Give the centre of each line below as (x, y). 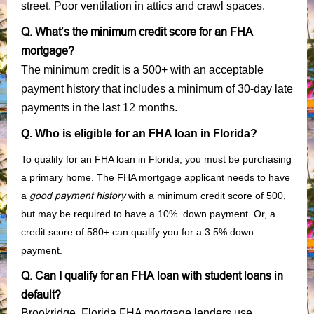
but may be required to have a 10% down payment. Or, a (148, 213)
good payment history (77, 195)
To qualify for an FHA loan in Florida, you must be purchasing (156, 159)
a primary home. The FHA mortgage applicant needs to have (156, 177)
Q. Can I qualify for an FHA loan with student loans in (152, 275)
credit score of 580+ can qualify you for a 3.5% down (137, 232)
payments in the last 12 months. (99, 107)
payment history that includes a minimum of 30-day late (157, 88)
